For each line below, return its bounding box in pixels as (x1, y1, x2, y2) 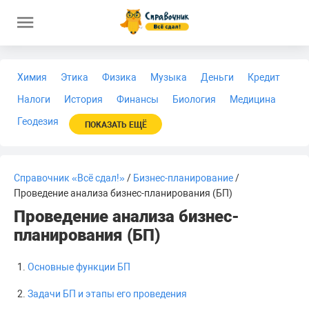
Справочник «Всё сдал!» (14, 172, 125, 183)
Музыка (150, 72, 187, 83)
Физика (102, 72, 137, 83)
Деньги (201, 72, 234, 83)
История (64, 94, 103, 105)
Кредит (248, 72, 280, 83)
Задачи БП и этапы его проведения (28, 288, 187, 299)
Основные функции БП (28, 261, 130, 272)
